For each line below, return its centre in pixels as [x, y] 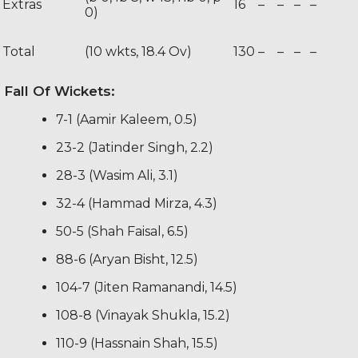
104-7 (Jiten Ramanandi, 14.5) [147, 287]
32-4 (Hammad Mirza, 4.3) [137, 203]
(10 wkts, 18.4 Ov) [138, 51]
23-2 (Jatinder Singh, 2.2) [135, 147]
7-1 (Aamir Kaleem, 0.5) [127, 119]
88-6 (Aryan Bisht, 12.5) [127, 259]
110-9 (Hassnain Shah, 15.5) [137, 343]
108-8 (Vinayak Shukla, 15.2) [143, 315]
